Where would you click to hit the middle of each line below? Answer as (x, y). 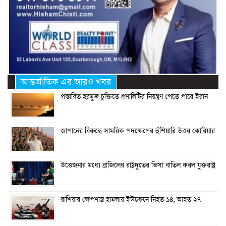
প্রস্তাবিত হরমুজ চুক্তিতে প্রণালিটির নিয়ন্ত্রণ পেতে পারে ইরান (134, 97)
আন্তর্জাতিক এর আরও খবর (66, 82)
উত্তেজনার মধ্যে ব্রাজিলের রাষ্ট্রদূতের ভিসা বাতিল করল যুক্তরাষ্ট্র (138, 166)
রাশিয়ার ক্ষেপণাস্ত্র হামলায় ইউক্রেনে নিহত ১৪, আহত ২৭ (131, 200)
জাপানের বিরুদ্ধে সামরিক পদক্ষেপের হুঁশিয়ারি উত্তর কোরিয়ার (138, 131)
